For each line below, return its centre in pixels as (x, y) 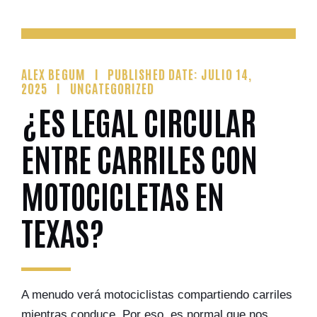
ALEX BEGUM (53, 74)
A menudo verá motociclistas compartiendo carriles (157, 295)
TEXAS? (63, 231)
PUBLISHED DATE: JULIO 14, (180, 74)
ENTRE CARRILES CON (139, 157)
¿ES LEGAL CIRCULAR (139, 121)
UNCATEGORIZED (112, 88)
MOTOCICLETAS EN (123, 194)
